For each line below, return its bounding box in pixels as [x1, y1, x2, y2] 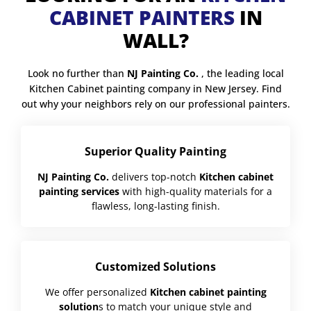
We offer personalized [44, 285, 150, 299]
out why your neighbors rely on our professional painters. [21, 96, 290, 110]
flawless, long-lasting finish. [91, 199, 220, 212]
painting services [39, 184, 119, 198]
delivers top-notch [109, 169, 199, 183]
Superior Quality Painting [85, 143, 226, 159]
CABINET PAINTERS [49, 3, 239, 31]
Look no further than [27, 66, 127, 80]
